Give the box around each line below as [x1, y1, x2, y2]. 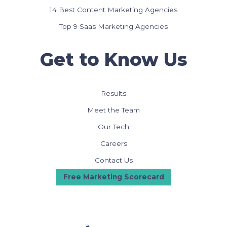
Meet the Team [87, 106, 140, 115]
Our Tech [98, 123, 129, 131]
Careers [100, 139, 127, 148]
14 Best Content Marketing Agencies [50, 5, 177, 14]
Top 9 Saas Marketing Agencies [59, 22, 168, 30]
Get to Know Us [40, 48, 187, 70]
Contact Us [94, 156, 133, 165]
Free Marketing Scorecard [63, 173, 164, 181]
